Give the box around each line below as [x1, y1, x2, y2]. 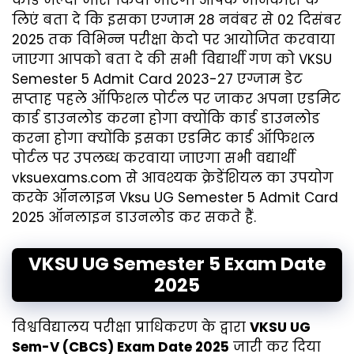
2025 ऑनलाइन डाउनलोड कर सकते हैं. [12, 208, 256, 228]
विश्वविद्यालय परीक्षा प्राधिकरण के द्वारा [12, 317, 250, 337]
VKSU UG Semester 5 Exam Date [28, 250, 326, 277]
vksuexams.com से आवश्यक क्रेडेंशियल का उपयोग [12, 168, 333, 188]
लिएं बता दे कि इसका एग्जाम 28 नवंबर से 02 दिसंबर [12, 10, 341, 30]
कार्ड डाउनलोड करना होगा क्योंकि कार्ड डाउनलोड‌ [12, 109, 320, 129]
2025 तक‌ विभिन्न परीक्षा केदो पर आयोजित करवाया [12, 30, 335, 50]
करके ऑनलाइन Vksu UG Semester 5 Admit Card [12, 188, 338, 208]
